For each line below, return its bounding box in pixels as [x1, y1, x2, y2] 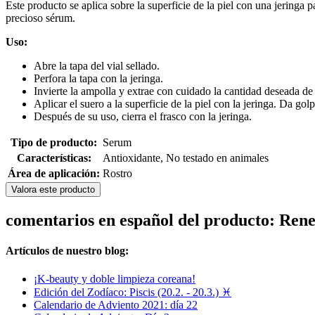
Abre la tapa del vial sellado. [34, 60, 160, 72]
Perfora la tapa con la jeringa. [34, 72, 163, 85]
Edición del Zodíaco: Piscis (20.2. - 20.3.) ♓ [34, 285, 231, 298]
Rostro [103, 167, 132, 180]
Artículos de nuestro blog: [6, 245, 129, 257]
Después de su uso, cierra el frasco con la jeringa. [34, 110, 252, 123]
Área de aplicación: [8, 167, 100, 180]
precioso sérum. [6, 12, 75, 25]
